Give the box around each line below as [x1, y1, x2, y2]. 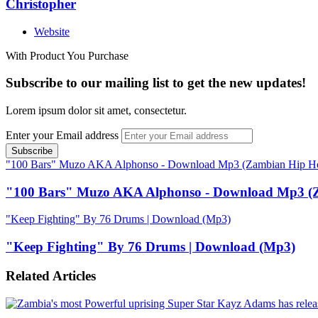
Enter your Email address [6, 129, 119, 142]
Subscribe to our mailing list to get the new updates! [6, 75, 306, 91]
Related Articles [6, 268, 96, 283]
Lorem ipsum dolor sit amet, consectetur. [6, 104, 187, 117]
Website [34, 25, 70, 38]
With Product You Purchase [6, 49, 128, 62]
